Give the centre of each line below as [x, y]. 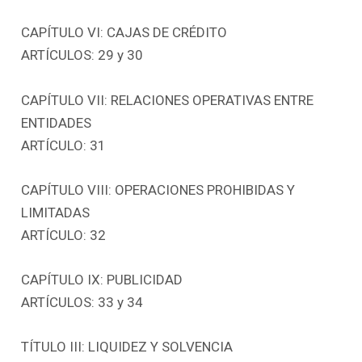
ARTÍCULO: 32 [64, 235]
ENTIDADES [57, 122]
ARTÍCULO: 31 [64, 145]
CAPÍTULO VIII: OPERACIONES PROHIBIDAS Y [158, 189]
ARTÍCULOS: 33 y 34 [82, 302]
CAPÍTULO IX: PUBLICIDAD [102, 280]
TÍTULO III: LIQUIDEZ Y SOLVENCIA [127, 347]
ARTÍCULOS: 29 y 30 [82, 55]
